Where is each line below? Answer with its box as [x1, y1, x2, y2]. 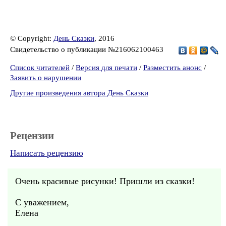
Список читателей [10, 64, 70, 72]
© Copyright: [10, 34, 53, 42]
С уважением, [15, 197, 69, 207]
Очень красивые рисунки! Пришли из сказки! [15, 176, 195, 186]
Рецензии [10, 130, 54, 142]
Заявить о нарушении [10, 74, 81, 82]
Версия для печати [76, 64, 137, 72]
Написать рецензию [10, 148, 83, 158]
